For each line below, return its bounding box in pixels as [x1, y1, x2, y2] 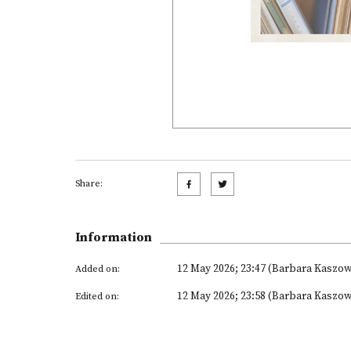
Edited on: [75, 291, 119, 302]
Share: [75, 178, 103, 190]
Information [75, 230, 152, 245]
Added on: [75, 263, 120, 275]
